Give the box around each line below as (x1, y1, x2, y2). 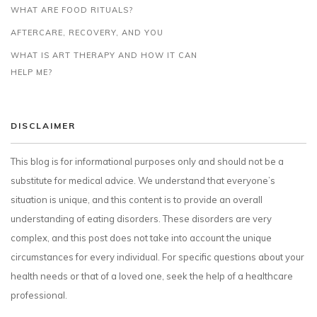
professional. (11, 289, 67, 301)
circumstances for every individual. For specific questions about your (11, 251, 304, 263)
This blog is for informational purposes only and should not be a (11, 156, 284, 167)
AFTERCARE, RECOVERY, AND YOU (11, 28, 163, 38)
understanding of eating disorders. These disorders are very (11, 213, 272, 224)
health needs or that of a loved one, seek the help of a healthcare (11, 270, 293, 282)
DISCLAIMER (11, 120, 76, 131)
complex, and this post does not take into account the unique (11, 232, 272, 243)
